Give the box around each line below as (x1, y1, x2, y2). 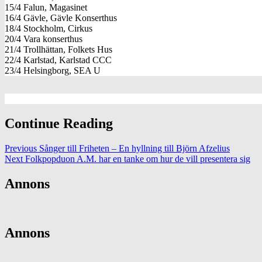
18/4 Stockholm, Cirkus (5, 23, 92, 33)
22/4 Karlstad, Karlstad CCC (5, 54, 112, 65)
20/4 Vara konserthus (5, 33, 82, 44)
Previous (5, 143, 37, 153)
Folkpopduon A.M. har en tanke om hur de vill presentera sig (23, 153, 250, 164)
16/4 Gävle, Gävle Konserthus (5, 12, 117, 23)
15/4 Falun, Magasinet (5, 2, 87, 12)
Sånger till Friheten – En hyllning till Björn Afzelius (37, 143, 230, 153)
